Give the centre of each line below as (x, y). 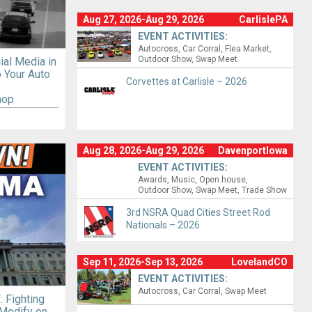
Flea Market (248, 48)
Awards (153, 180)
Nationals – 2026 (163, 225)
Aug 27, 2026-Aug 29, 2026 (143, 19)
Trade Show (265, 190)
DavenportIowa (253, 151)
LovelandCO (260, 262)
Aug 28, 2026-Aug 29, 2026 (143, 151)
